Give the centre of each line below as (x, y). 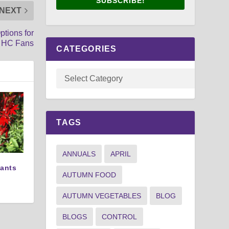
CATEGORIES (87, 49)
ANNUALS (79, 154)
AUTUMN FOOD (89, 175)
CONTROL (120, 216)
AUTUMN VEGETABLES (102, 196)
